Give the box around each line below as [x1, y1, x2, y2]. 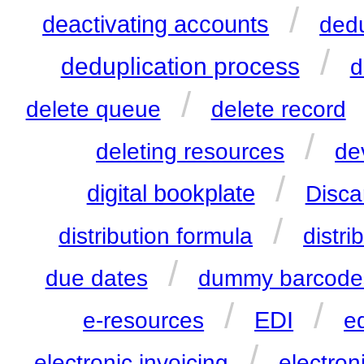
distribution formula [58, 223, 253, 249]
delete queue [25, 97, 161, 123]
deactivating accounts [42, 11, 270, 38]
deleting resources [96, 139, 285, 165]
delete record [210, 97, 346, 123]
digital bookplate [86, 180, 255, 207]
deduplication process [60, 53, 300, 80]
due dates [45, 266, 148, 292]
